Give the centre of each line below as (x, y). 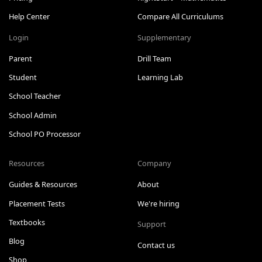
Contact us (156, 245)
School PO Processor (44, 134)
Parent (20, 58)
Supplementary (164, 37)
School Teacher (35, 96)
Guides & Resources (43, 185)
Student (23, 77)
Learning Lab (160, 77)
